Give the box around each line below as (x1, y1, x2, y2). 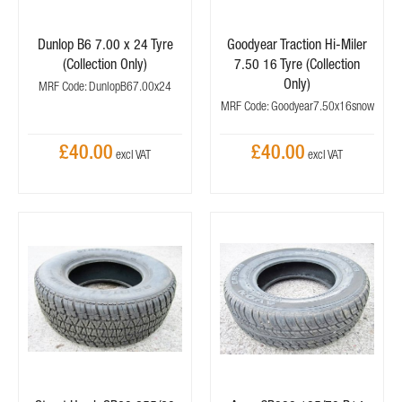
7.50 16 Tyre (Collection (234, 56, 360, 72)
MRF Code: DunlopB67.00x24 (39, 79, 171, 93)
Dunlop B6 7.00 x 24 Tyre (37, 36, 173, 52)
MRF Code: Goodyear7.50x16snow (220, 99, 374, 113)
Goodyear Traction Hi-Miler (227, 36, 367, 52)
